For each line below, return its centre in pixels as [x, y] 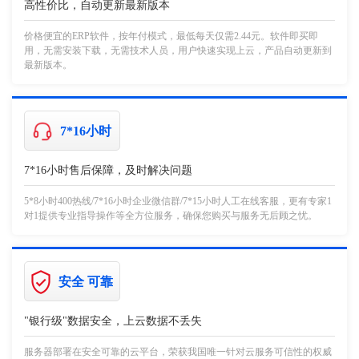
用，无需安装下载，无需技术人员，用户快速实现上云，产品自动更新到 [178, 51]
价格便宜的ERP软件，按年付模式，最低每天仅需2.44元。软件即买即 [171, 36]
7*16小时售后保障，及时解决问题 [108, 171]
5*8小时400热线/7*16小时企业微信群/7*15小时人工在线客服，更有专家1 [178, 202]
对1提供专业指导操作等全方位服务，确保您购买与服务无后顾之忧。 [171, 216]
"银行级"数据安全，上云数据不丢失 [113, 321]
